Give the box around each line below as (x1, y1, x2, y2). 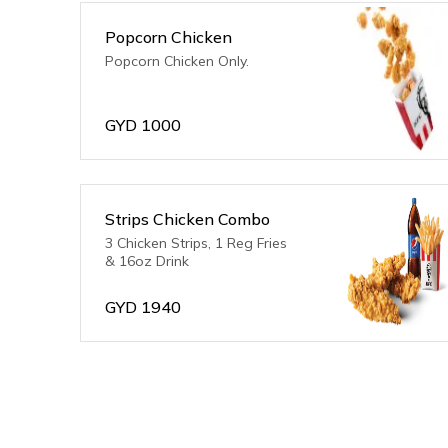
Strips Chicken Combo (105, 209, 270, 229)
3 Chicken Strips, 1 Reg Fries (105, 234, 287, 252)
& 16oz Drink (105, 252, 189, 270)
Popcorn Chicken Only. (105, 52, 249, 70)
